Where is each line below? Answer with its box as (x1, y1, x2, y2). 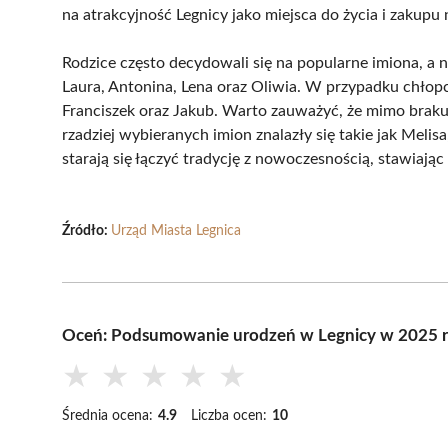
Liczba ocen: (191, 408, 267, 423)
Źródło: (62, 223, 111, 238)
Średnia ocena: (62, 408, 153, 423)
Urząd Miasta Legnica (111, 223, 241, 238)
